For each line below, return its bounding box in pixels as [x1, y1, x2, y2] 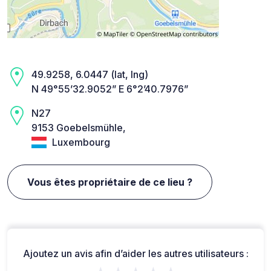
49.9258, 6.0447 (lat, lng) [31, 68, 148, 81]
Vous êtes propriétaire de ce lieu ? [27, 175, 192, 188]
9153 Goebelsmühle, [31, 122, 126, 134]
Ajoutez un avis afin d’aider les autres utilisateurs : [22, 247, 249, 260]
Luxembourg [50, 136, 110, 149]
